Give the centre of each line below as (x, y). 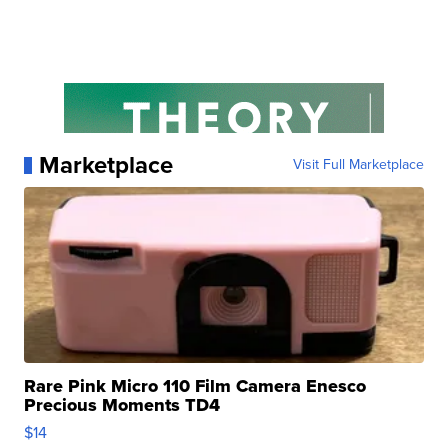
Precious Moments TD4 (122, 405)
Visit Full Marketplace (358, 165)
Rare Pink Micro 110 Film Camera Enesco (195, 386)
